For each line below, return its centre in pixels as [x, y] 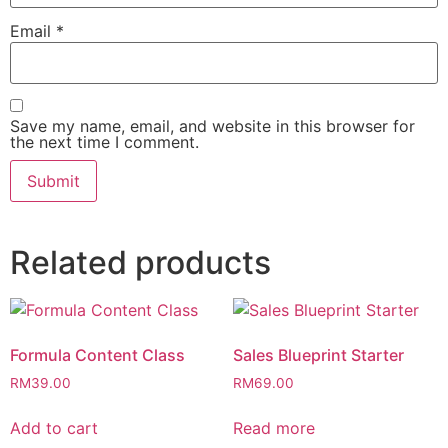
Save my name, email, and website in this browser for [212, 125]
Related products [140, 262]
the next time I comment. [104, 141]
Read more [273, 427]
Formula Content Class [97, 354]
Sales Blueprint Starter [318, 354]
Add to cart [54, 427]
